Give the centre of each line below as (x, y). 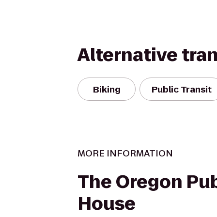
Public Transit (182, 89)
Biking (107, 89)
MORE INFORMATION (125, 153)
